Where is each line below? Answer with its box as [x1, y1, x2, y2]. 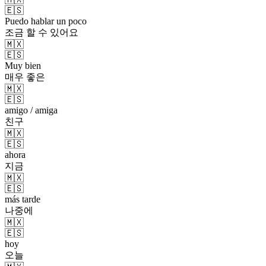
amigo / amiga [5, 104, 58, 115]
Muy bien [5, 60, 41, 71]
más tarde [5, 194, 40, 204]
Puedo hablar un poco [5, 15, 87, 26]
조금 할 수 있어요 [5, 27, 78, 37]
